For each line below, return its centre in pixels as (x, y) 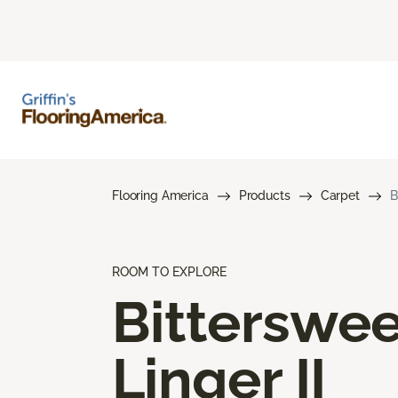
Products (264, 195)
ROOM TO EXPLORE (169, 271)
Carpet (340, 195)
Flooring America (160, 195)
